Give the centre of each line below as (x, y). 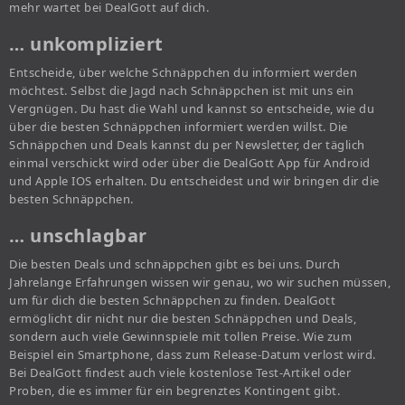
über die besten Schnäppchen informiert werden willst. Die (179, 127)
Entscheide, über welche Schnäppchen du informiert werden (183, 73)
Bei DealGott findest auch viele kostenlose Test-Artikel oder (180, 373)
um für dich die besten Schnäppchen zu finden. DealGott (172, 301)
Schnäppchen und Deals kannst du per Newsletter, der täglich (187, 145)
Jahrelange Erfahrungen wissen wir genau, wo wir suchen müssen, (200, 283)
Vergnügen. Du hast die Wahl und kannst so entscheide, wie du (192, 109)
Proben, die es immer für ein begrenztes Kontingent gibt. (174, 391)
